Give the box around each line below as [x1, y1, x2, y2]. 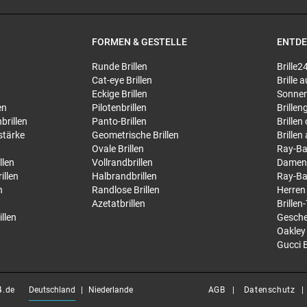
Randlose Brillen [92, 184, 160, 195]
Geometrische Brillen [92, 130, 179, 140]
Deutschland [28, 285, 75, 295]
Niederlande [88, 285, 133, 295]
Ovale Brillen [92, 143, 144, 154]
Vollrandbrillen [92, 157, 153, 168]
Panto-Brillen [92, 116, 147, 127]
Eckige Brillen [92, 88, 147, 99]
